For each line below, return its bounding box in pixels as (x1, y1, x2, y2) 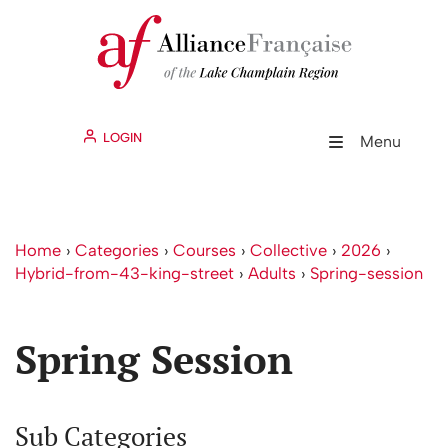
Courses (173, 240, 236, 260)
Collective (250, 240, 327, 260)
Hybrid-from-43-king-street (15, 263, 234, 283)
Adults (248, 263, 296, 283)
